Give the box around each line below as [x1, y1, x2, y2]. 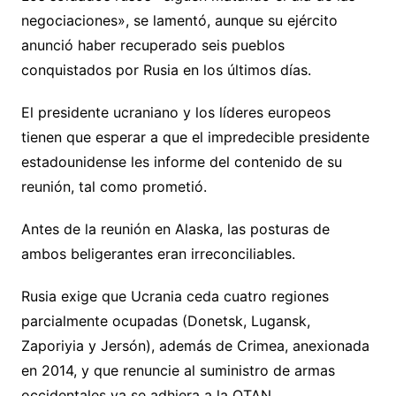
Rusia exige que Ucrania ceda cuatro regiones [20, 286, 329, 305]
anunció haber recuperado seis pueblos [20, 35, 285, 54]
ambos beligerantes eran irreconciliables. [20, 244, 295, 263]
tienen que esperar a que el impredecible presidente [20, 127, 369, 146]
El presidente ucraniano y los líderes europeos [20, 103, 331, 121]
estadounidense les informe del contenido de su [20, 152, 342, 171]
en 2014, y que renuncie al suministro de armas [20, 361, 335, 379]
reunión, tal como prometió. [20, 177, 207, 195]
